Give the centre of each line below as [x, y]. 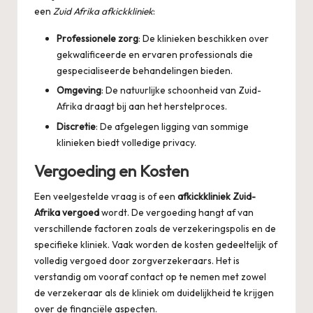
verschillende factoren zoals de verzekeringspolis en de [155, 228]
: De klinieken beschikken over [204, 39]
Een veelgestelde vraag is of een [106, 196]
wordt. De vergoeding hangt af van [176, 212]
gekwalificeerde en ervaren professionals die [155, 55]
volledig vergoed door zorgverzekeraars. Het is [137, 260]
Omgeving [79, 90]
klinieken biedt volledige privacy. [126, 142]
